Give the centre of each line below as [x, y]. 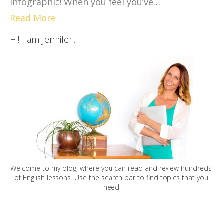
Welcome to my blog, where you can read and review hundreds [111, 168]
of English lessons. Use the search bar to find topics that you [111, 178]
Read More [33, 18]
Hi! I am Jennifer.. [43, 39]
